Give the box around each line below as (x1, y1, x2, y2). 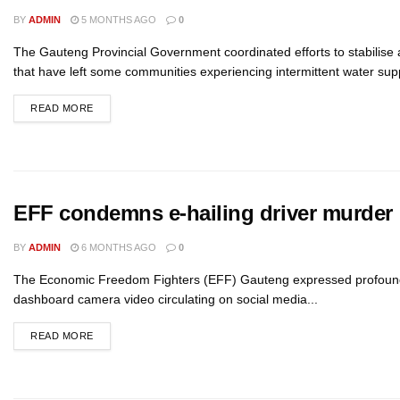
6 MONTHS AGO (79, 242, 156, 253)
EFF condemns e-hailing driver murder (13, 201, 393, 225)
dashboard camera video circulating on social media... (13, 292, 318, 306)
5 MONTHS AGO (79, 14, 156, 25)
